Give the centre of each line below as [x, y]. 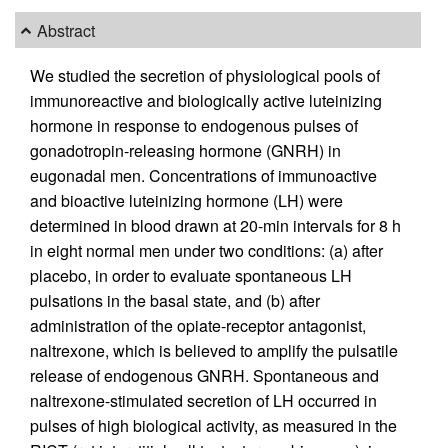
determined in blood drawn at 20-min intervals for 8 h [215, 226]
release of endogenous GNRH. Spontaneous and [204, 376]
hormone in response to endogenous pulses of [194, 126]
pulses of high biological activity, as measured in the [213, 426]
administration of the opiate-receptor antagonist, [198, 326]
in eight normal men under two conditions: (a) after [206, 251]
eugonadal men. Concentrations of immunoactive [203, 176]
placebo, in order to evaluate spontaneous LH [191, 276]
